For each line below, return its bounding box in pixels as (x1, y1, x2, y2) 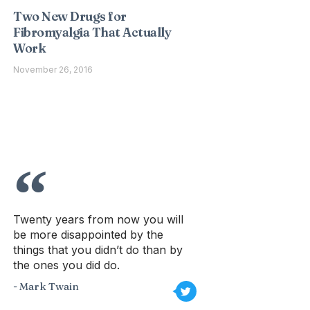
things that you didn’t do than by (13, 243, 183, 257)
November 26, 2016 (13, 64, 93, 75)
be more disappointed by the (13, 228, 164, 241)
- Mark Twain (13, 280, 80, 293)
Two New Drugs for (13, 8, 127, 24)
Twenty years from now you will (13, 212, 184, 226)
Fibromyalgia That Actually (13, 24, 172, 40)
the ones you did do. (13, 258, 120, 272)
